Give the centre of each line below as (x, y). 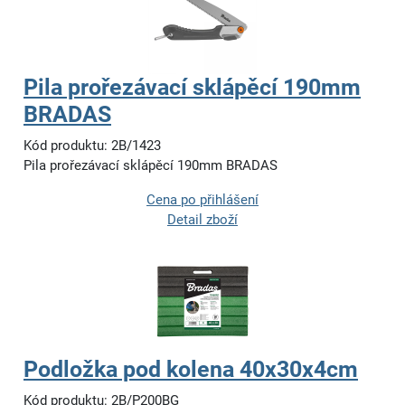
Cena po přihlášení (202, 200)
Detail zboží (202, 220)
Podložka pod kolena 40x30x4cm (191, 370)
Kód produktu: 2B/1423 (92, 146)
